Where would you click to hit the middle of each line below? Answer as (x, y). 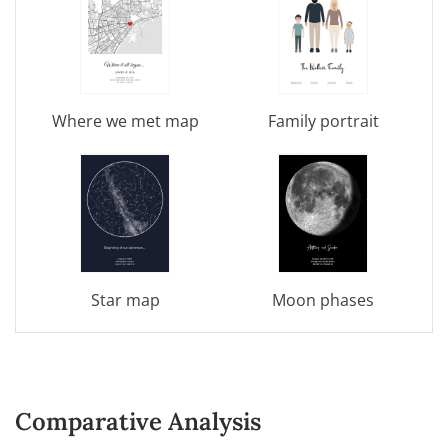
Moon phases (323, 299)
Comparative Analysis (138, 421)
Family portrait (323, 120)
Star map (125, 299)
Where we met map (125, 120)
